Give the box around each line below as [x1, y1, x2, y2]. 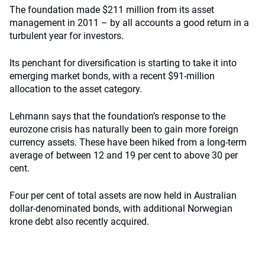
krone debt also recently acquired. [9, 216, 149, 227]
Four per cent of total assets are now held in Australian [9, 190, 237, 201]
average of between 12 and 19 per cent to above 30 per [9, 150, 238, 161]
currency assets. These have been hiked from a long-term [9, 137, 247, 148]
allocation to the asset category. [9, 83, 142, 95]
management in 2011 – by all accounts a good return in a [9, 17, 249, 28]
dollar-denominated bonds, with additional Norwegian [9, 203, 232, 214]
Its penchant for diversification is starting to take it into [9, 57, 237, 69]
